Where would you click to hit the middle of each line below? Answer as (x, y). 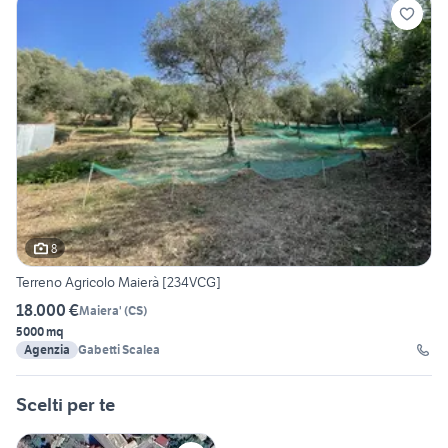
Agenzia (47, 350)
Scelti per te (65, 405)
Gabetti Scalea (119, 350)
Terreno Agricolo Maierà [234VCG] (118, 282)
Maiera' (100, 310)
